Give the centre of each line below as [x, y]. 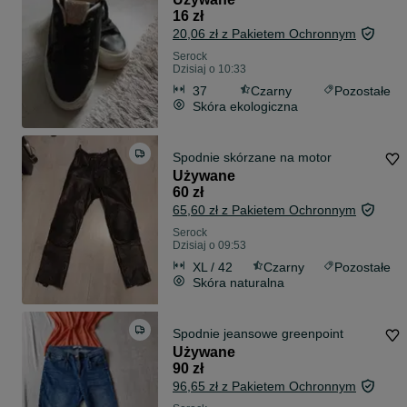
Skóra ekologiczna [245, 106]
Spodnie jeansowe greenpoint [258, 334]
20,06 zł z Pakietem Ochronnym [264, 34]
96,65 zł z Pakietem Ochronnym [264, 387]
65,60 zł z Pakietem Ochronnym [264, 210]
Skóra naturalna [238, 282]
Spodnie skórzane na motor [252, 158]
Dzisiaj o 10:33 [209, 69]
